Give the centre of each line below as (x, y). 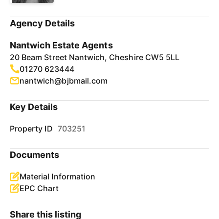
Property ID (31, 129)
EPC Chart (39, 188)
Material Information (57, 176)
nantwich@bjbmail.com (64, 81)
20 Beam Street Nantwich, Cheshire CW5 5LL (95, 57)
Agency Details (43, 23)
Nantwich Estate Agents (61, 45)
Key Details (34, 107)
